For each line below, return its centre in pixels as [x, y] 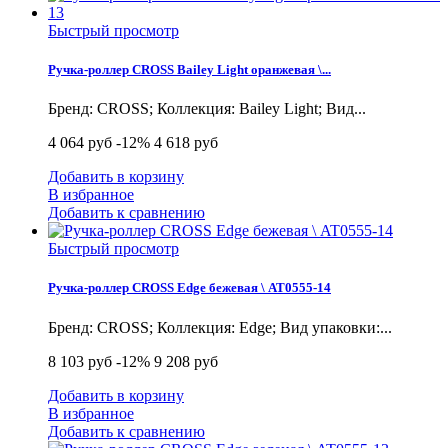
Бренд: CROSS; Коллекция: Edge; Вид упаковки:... [220, 327]
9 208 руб [186, 361]
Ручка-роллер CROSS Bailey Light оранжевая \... [189, 70]
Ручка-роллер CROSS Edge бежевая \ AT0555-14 [189, 288]
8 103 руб [80, 361]
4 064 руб [80, 143]
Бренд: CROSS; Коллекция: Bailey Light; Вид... [207, 109]
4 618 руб [186, 143]
